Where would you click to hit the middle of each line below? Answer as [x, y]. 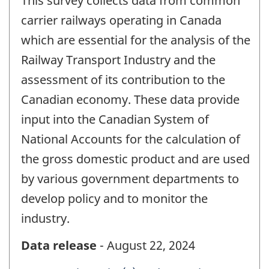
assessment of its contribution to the [123, 80]
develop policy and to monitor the [114, 199]
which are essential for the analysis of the [136, 40]
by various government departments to [130, 179]
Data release [59, 245]
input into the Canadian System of [115, 119]
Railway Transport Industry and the [118, 60]
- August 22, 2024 [146, 245]
